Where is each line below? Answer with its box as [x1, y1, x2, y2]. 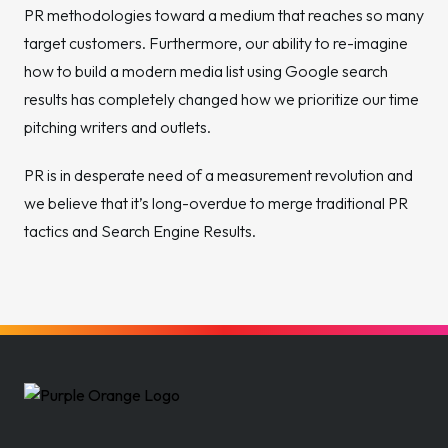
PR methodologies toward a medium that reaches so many [24, 5, 424, 25]
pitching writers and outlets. [24, 117, 211, 137]
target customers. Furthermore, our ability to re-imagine [24, 33, 408, 53]
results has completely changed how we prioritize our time [24, 89, 419, 109]
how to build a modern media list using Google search [24, 61, 388, 81]
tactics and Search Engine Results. [24, 221, 256, 241]
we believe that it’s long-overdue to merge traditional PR [24, 193, 408, 213]
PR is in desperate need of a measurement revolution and [24, 165, 413, 185]
